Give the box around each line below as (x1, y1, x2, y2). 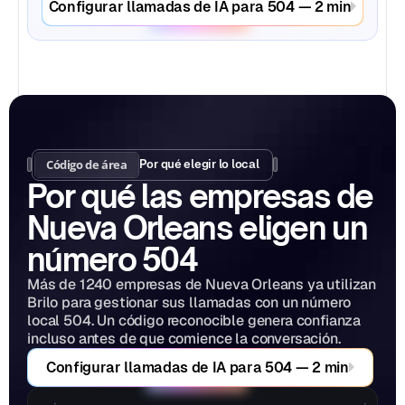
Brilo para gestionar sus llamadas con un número (27, 292, 351, 312)
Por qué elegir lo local (138, 157, 259, 172)
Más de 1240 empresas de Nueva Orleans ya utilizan (27, 274, 377, 294)
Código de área (46, 155, 127, 173)
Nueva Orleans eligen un (27, 208, 367, 247)
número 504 (27, 240, 198, 278)
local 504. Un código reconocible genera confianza (27, 310, 362, 330)
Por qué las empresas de (27, 176, 372, 215)
